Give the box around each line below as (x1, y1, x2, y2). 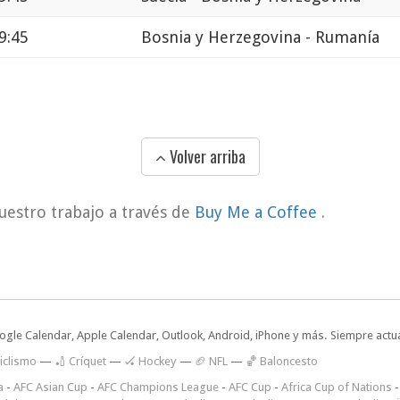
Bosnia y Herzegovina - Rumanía (141, 28, 379, 47)
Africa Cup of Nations (281, 380, 392, 395)
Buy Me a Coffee (194, 203, 321, 222)
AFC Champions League (97, 380, 219, 395)
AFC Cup (229, 380, 271, 395)
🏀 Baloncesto (246, 354, 318, 369)
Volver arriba (165, 144, 246, 168)
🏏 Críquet (54, 354, 106, 369)
